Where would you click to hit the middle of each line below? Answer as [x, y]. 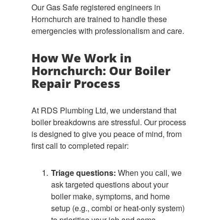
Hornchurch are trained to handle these [99, 19]
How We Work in [82, 58]
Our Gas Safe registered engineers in [96, 7]
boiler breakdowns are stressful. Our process [109, 122]
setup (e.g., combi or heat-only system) [118, 208]
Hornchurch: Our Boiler [101, 70]
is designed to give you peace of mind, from [107, 134]
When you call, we [149, 173]
